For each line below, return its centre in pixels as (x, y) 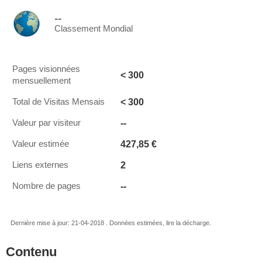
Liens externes (40, 165)
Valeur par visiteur (46, 123)
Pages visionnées (46, 69)
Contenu (31, 252)
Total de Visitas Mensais (58, 102)
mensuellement (42, 81)
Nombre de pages (46, 186)
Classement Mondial (94, 29)
